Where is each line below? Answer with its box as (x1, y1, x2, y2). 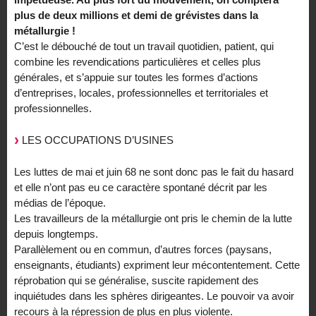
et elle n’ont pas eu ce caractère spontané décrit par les (14, 181, 267, 193)
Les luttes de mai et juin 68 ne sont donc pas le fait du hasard (14, 165, 293, 178)
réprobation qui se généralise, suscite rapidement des (14, 274, 259, 286)
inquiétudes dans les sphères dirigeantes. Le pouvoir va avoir (14, 289, 294, 302)
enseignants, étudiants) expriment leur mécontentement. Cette (14, 258, 300, 271)
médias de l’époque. (14, 196, 106, 209)
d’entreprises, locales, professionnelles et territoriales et (14, 86, 268, 99)
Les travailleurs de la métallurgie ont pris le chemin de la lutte (14, 212, 292, 224)
